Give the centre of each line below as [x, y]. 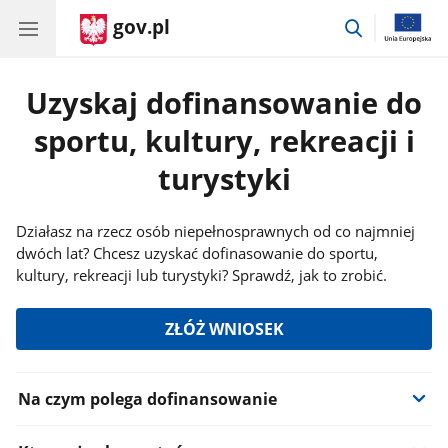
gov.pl [141, 27]
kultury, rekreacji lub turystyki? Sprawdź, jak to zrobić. [202, 275]
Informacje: [78, 385]
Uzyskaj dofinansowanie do [224, 103]
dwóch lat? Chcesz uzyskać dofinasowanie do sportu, [197, 253]
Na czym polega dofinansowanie [147, 398]
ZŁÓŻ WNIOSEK [224, 329]
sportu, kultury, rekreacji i [224, 141]
